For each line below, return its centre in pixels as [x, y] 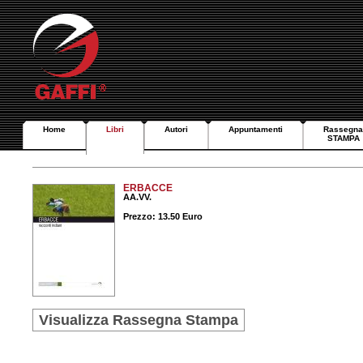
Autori [176, 129]
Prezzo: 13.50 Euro [163, 216]
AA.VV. [137, 197]
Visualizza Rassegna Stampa [139, 320]
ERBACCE [148, 188]
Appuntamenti [256, 129]
